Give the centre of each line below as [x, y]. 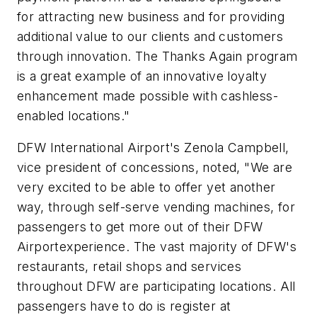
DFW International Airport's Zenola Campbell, [153, 148]
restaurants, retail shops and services [129, 267]
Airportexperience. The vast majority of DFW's [157, 247]
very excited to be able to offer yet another [146, 188]
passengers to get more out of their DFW [140, 227]
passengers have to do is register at [124, 306]
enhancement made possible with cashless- [148, 96]
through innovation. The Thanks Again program [157, 56]
